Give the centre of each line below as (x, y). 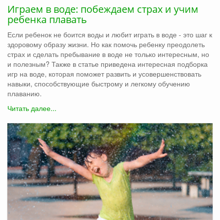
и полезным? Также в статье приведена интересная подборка (108, 64)
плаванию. (25, 94)
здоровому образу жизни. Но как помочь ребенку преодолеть (106, 44)
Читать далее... (32, 108)
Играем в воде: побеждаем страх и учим (103, 9)
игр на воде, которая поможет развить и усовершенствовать (104, 74)
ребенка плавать (47, 20)
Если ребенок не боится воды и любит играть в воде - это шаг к (110, 35)
